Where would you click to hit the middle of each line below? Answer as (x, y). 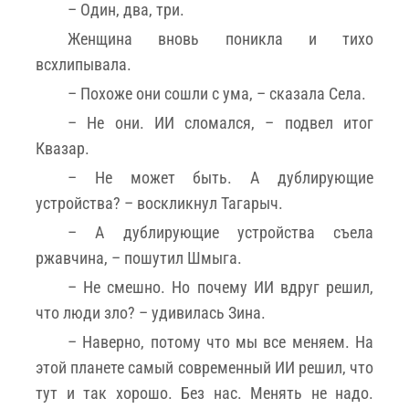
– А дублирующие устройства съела (220, 232)
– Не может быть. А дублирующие (220, 177)
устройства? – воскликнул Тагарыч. (159, 203)
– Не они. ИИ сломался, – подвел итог (220, 122)
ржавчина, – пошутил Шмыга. (139, 257)
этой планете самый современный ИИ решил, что (204, 367)
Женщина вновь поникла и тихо (220, 38)
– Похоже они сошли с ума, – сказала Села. (217, 93)
